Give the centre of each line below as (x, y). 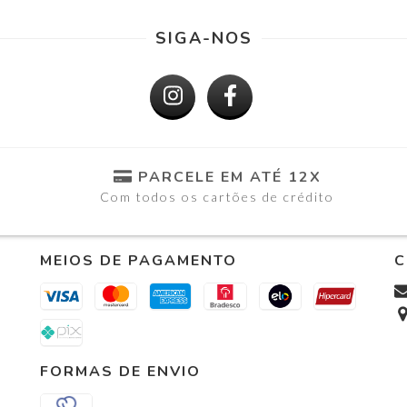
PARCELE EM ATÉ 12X (229, 177)
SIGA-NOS (203, 38)
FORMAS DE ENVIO (120, 371)
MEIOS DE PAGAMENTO (139, 260)
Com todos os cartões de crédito (217, 196)
